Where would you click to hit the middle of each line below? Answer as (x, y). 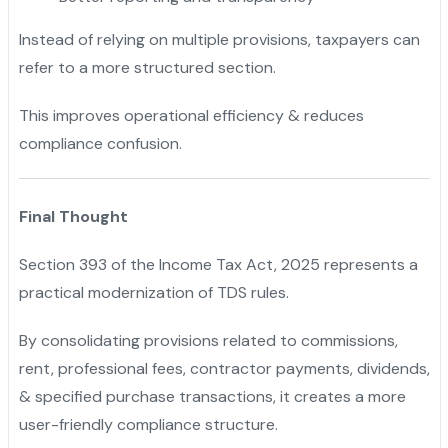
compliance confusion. (100, 143)
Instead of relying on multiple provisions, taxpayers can (219, 39)
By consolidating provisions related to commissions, (208, 340)
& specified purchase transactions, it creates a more (212, 396)
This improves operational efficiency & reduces (191, 115)
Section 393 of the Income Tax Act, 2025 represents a (218, 264)
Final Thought (73, 216)
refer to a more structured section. (147, 67)
